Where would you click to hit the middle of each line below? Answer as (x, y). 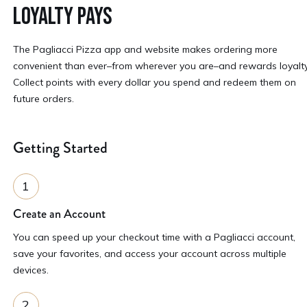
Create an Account (59, 213)
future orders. (43, 98)
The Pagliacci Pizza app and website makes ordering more (145, 49)
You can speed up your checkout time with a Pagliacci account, (154, 237)
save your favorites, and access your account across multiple (149, 253)
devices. (30, 270)
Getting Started (60, 147)
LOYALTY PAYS (62, 16)
